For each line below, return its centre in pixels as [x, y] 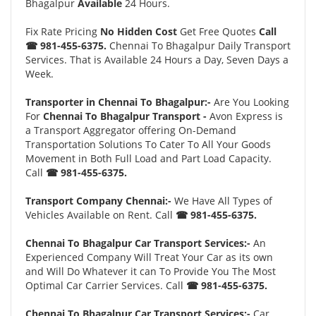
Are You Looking [251, 102]
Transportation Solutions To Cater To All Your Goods [148, 144]
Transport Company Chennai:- [98, 201]
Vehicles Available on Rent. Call [101, 215]
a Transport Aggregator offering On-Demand [131, 130]
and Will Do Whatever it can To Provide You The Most [151, 271]
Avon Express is [246, 116]
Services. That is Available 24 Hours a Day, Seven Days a [157, 60]
